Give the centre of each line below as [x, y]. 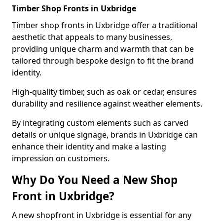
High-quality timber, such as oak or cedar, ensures [104, 92]
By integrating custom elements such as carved [100, 123]
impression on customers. [61, 158]
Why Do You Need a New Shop [95, 180]
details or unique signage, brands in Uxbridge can [105, 135]
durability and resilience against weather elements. [107, 104]
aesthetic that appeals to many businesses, [92, 37]
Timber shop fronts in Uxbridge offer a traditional [105, 25]
